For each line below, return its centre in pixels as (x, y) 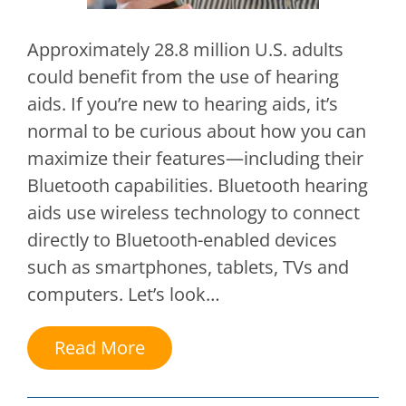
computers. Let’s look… (124, 295)
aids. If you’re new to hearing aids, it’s (183, 104)
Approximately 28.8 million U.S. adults (185, 50)
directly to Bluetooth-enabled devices (182, 240)
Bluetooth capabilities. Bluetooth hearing (198, 186)
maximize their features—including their (195, 159)
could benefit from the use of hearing (183, 77)
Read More (100, 348)
